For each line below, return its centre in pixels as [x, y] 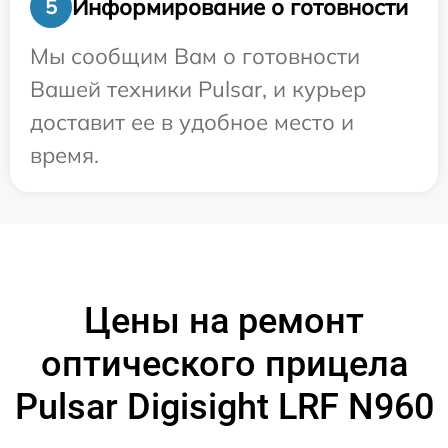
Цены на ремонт [224, 321]
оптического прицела [224, 364]
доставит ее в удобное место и [192, 122]
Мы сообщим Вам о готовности [195, 56]
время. [64, 155]
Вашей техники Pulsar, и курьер [198, 89]
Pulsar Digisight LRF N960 [224, 407]
